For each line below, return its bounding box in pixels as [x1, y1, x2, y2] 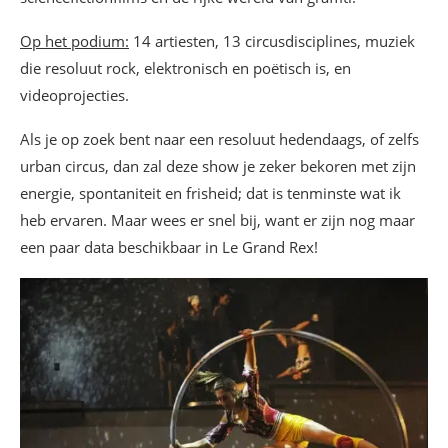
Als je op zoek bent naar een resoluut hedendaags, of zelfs [20, 128, 419, 149]
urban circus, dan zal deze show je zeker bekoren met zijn [20, 155, 416, 176]
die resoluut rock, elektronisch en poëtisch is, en [20, 57, 351, 78]
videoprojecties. [20, 84, 129, 105]
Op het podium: [20, 30, 129, 51]
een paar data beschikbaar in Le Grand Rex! [20, 236, 318, 257]
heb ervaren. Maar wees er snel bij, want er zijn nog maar [20, 209, 415, 230]
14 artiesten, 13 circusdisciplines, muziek [129, 30, 415, 51]
